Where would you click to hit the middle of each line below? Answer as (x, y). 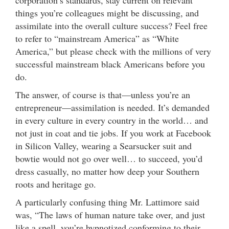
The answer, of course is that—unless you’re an (103, 94)
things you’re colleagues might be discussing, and (107, 13)
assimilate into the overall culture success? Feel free (111, 25)
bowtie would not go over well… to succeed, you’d (109, 158)
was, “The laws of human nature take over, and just (110, 214)
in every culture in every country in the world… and (112, 120)
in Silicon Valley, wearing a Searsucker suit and (104, 145)
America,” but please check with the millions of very (113, 51)
